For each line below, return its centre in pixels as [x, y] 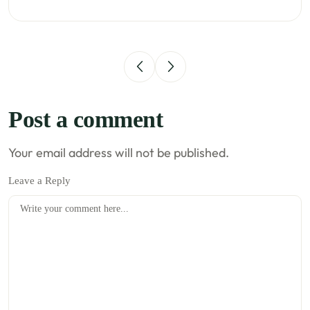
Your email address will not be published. [119, 152]
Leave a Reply [40, 180]
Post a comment [86, 119]
